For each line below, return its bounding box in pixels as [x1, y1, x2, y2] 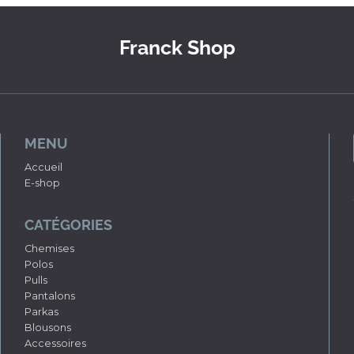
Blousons [24, 322, 71, 333]
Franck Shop [119, 36, 235, 59]
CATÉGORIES [24, 217, 112, 233]
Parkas [24, 306, 58, 318]
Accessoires [24, 337, 86, 349]
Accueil [24, 161, 62, 173]
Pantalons [24, 290, 75, 302]
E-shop [24, 177, 60, 189]
